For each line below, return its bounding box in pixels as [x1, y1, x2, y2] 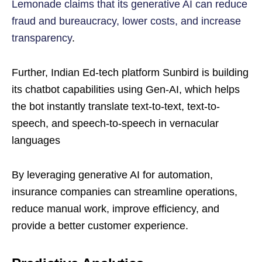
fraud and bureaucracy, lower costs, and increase [12, 15, 241, 27]
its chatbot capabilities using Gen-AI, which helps [12, 84, 240, 95]
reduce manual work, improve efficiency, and [12, 203, 219, 215]
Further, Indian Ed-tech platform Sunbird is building [12, 67, 249, 78]
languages [12, 135, 60, 146]
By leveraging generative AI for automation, [12, 169, 213, 181]
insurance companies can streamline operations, [12, 186, 237, 198]
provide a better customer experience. [12, 220, 188, 232]
